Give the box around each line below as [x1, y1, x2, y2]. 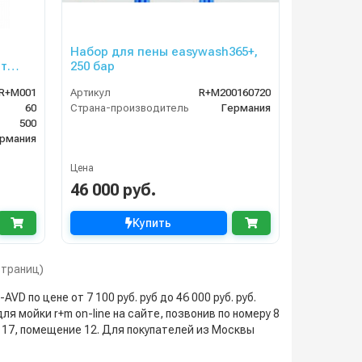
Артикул [69, 86, 111, 99]
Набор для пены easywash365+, [69, 44, 258, 60]
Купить [133, 217, 172, 230]
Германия [221, 102, 271, 115]
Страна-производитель [69, 102, 189, 115]
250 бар [69, 59, 115, 74]
